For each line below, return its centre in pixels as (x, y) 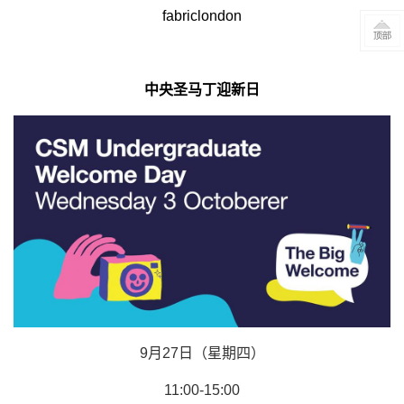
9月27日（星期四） (202, 353)
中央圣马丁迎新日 (202, 89)
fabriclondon (202, 15)
